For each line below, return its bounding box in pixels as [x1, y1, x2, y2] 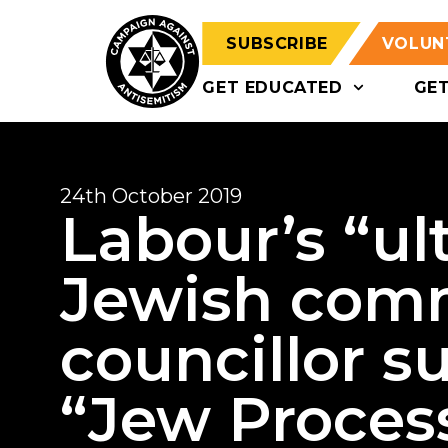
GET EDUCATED [202, 78, 343, 97]
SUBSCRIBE [226, 34, 328, 53]
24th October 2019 [60, 184, 242, 208]
